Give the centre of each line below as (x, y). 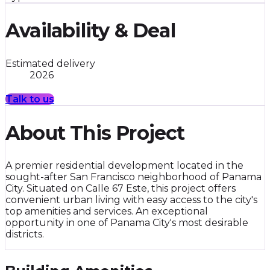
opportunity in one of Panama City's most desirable (127, 223)
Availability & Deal (90, 30)
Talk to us (30, 99)
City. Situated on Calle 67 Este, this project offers (121, 189)
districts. (25, 234)
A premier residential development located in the (124, 166)
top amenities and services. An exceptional (107, 212)
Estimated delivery (50, 63)
